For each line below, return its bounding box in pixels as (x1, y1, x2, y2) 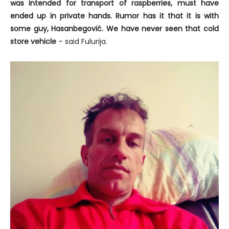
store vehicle (10, 36, 56, 47)
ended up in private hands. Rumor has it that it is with (10, 10, 219, 21)
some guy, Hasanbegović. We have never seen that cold (10, 23, 219, 34)
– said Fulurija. (56, 36, 107, 47)
